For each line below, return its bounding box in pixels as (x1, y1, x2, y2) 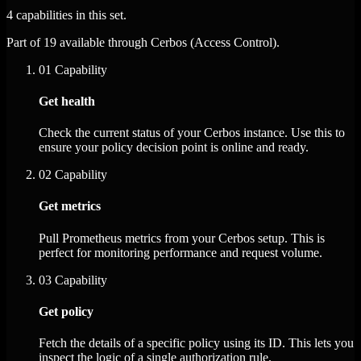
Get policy (39, 304, 93, 318)
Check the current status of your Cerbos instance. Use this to (39, 126, 345, 140)
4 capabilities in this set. (6, 7, 127, 22)
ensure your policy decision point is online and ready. (39, 140, 309, 155)
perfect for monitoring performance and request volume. (39, 245, 322, 259)
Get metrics (39, 199, 101, 214)
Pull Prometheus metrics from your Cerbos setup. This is (39, 230, 325, 245)
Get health (39, 93, 95, 108)
